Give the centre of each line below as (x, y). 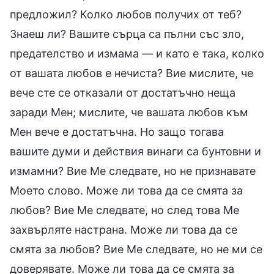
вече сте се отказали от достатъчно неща (123, 92)
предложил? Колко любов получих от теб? (126, 14)
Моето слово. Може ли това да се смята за (126, 190)
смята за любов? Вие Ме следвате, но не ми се (136, 249)
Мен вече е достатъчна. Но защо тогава (117, 131)
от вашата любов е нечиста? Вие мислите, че (131, 73)
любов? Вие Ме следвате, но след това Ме (124, 210)
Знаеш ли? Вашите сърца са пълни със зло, (127, 34)
